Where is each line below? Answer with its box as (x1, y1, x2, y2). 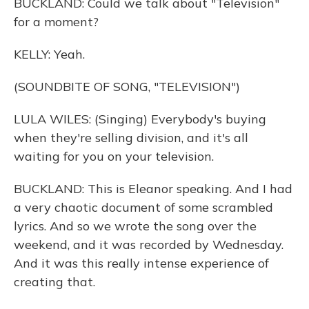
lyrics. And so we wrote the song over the (14, 218, 257, 234)
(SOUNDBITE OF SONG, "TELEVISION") (14, 79, 240, 94)
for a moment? (14, 14, 99, 30)
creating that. (14, 274, 95, 290)
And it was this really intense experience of (14, 255, 269, 271)
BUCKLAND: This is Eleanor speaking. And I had (14, 181, 292, 197)
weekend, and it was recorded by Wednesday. (14, 237, 283, 252)
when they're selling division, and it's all (14, 130, 248, 146)
